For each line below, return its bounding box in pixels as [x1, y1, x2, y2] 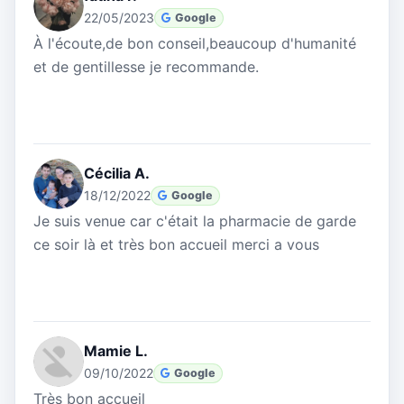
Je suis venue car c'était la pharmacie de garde [33, 212, 356, 231]
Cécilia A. [84, 164, 150, 183]
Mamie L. [84, 342, 148, 361]
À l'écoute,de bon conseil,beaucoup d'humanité [33, 34, 356, 53]
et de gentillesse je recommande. [33, 58, 259, 77]
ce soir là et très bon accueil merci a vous [33, 235, 319, 254]
